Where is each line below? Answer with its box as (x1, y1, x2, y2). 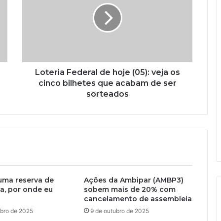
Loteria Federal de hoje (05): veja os (35, 68, 180, 77)
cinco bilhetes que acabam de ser (38, 78, 177, 88)
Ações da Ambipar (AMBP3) (83, 176, 184, 185)
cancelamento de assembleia (83, 194, 192, 204)
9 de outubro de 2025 (90, 207, 149, 215)
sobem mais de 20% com (83, 185, 176, 194)
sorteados (86, 89, 129, 99)
